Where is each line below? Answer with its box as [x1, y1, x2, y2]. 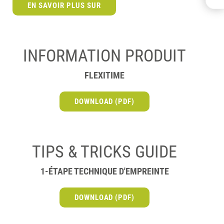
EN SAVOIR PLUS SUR [27, 1, 101, 10]
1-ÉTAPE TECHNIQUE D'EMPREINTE [40, 166, 169, 176]
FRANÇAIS [171, 11, 200, 19]
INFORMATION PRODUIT [23, 45, 186, 65]
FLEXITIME [84, 70, 124, 80]
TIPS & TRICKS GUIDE [32, 141, 177, 161]
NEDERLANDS [162, 21, 200, 30]
